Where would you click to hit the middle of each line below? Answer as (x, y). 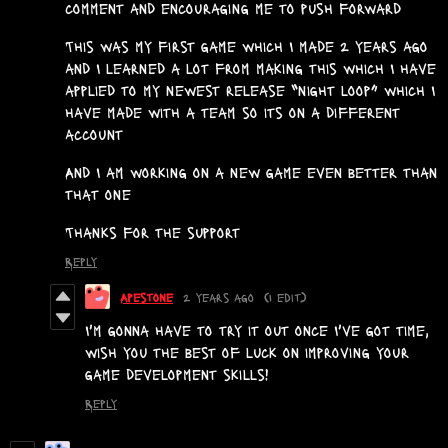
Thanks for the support (155, 232)
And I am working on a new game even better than (251, 172)
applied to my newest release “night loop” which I (250, 90)
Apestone (146, 296)
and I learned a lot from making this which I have (250, 68)
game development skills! (177, 374)
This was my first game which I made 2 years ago (246, 46)
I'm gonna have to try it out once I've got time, (256, 330)
